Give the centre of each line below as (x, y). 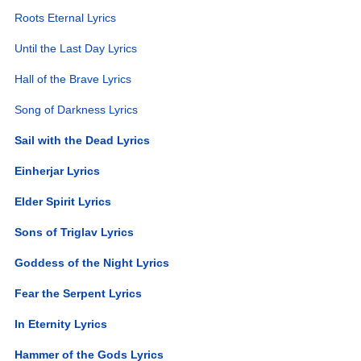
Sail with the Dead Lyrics (83, 140)
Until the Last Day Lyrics (76, 48)
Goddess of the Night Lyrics (92, 262)
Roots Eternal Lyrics (66, 17)
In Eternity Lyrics (61, 324)
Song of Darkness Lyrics (77, 109)
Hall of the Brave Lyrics (73, 79)
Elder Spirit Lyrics (63, 201)
